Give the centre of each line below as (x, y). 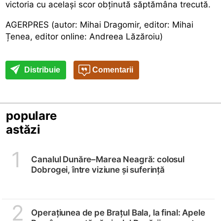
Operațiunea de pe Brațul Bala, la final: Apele (118, 212)
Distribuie (41, 70)
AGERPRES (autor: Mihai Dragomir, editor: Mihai (100, 24)
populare (31, 115)
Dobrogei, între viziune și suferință (98, 169)
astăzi (23, 129)
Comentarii (112, 70)
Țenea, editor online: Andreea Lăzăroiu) (84, 36)
